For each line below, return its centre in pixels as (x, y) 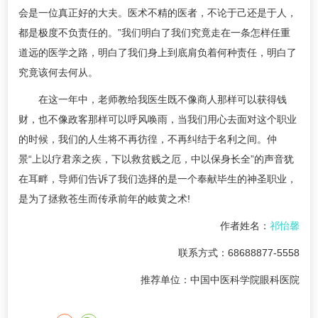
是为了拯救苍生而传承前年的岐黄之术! (104, 199)
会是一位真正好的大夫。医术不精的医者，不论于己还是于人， (158, 13)
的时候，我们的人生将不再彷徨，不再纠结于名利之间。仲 (148, 139)
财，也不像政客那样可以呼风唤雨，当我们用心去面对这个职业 (158, 119)
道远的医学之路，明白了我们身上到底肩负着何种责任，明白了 (158, 53)
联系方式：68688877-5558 (229, 253)
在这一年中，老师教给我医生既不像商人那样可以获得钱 (153, 99)
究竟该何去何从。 (58, 72)
